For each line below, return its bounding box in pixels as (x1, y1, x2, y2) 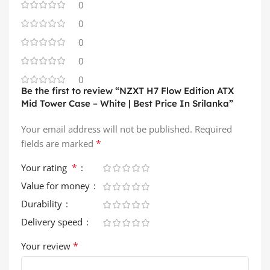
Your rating (21, 161, 72, 174)
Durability (21, 197, 64, 210)
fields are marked (21, 137, 96, 149)
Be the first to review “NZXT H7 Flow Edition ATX (21, 84, 234, 96)
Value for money (21, 179, 92, 192)
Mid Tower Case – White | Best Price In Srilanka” (21, 97, 233, 109)
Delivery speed (21, 215, 85, 228)
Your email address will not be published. (21, 122, 192, 135)
